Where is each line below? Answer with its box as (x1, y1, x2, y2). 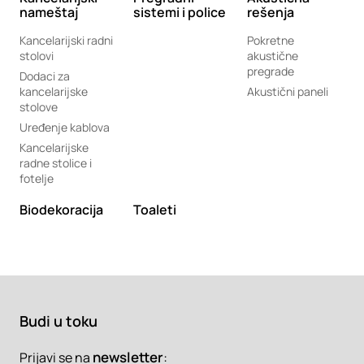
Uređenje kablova (19, 119, 110, 135)
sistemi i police (133, 3, 226, 21)
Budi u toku (19, 311, 97, 331)
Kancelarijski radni (19, 32, 113, 48)
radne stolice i (19, 155, 92, 171)
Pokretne (247, 32, 294, 48)
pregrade (247, 63, 294, 79)
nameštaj (19, 3, 78, 21)
